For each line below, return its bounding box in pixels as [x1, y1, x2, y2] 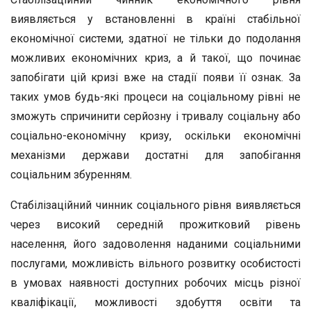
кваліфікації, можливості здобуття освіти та [10, 296, 301, 309]
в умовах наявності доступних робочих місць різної [10, 276, 301, 289]
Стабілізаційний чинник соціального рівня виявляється [10, 199, 301, 212]
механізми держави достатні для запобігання [10, 149, 301, 162]
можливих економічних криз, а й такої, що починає [10, 51, 301, 65]
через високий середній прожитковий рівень [10, 218, 301, 231]
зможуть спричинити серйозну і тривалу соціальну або [10, 110, 301, 123]
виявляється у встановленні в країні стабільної [10, 12, 301, 26]
